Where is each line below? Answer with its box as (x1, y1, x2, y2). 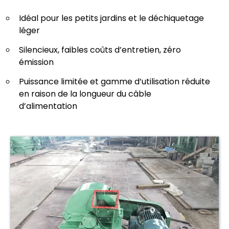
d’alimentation (19, 100, 77, 112)
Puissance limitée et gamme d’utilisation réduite (19, 76, 210, 88)
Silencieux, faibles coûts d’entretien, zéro (19, 44, 181, 56)
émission (19, 56, 54, 68)
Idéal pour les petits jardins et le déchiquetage (19, 12, 204, 25)
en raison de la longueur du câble (19, 88, 151, 100)
